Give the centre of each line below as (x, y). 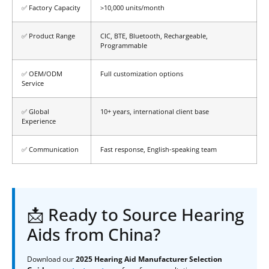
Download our (51, 259)
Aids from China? (94, 234)
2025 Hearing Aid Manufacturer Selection (149, 259)
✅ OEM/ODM (42, 73)
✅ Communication (50, 149)
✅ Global (35, 111)
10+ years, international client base (155, 111)
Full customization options (142, 73)
